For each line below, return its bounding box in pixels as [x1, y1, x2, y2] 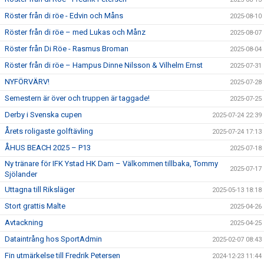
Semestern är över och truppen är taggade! [5, 94, 150, 103]
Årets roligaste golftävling [5, 127, 93, 136]
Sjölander [5, 170, 37, 179]
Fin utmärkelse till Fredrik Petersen [5, 251, 120, 260]
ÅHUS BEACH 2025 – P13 [5, 143, 91, 152]
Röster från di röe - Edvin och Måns [5, 11, 123, 20]
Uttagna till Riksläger [5, 185, 75, 194]
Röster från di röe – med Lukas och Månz [5, 28, 146, 37]
